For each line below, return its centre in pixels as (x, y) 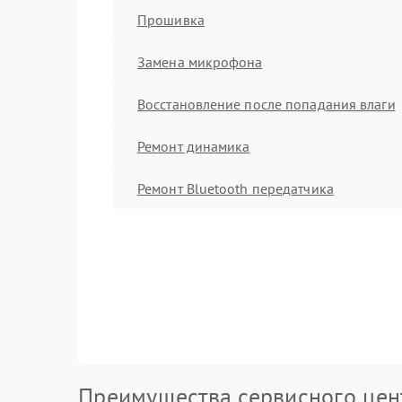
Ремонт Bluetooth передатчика (236, 188)
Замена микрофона (200, 61)
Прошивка (171, 19)
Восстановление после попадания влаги (267, 104)
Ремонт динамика (194, 146)
